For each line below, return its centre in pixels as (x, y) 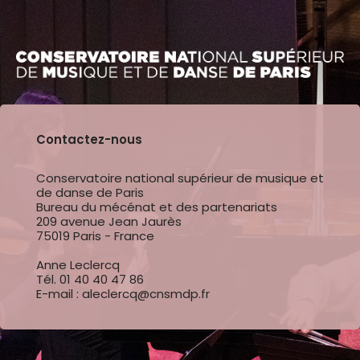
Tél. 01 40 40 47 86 (90, 279)
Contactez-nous (89, 139)
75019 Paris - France (95, 236)
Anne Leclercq (78, 265)
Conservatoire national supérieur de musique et (180, 178)
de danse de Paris (90, 192)
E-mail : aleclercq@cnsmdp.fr (123, 294)
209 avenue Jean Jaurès (109, 221)
